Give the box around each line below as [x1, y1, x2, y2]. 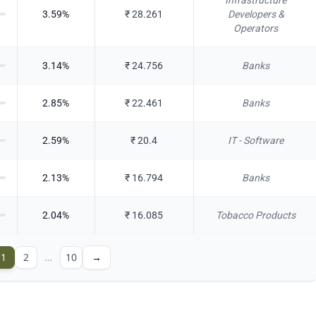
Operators [233, 23, 279, 34]
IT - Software [228, 135, 284, 146]
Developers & [227, 8, 284, 20]
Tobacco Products [216, 209, 296, 221]
